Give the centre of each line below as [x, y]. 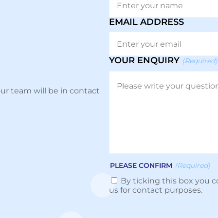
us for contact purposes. [156, 190]
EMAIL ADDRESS [146, 22]
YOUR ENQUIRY [144, 61]
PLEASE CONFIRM [141, 166]
